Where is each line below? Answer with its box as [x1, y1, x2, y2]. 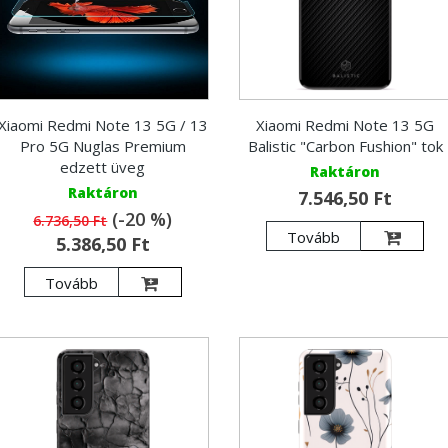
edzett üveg [60, 157, 146, 178]
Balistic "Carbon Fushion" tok [247, 136, 443, 157]
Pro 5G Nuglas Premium [19, 136, 186, 157]
